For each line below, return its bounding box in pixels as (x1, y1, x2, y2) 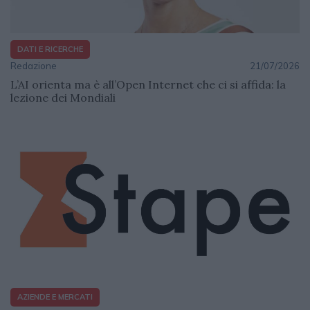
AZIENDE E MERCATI (17, 292, 93, 302)
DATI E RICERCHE (17, 44, 83, 55)
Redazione (10, 60, 57, 71)
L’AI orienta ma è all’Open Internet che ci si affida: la (10, 77, 286, 91)
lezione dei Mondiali (10, 90, 116, 104)
